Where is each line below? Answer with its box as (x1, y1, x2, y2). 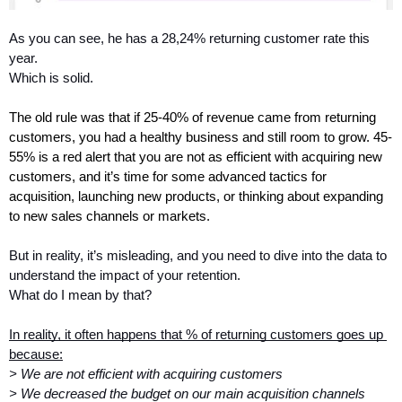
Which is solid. (9, 71, 93, 86)
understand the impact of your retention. (9, 268, 240, 284)
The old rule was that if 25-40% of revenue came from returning (9, 110, 376, 126)
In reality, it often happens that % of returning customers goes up (9, 328, 383, 343)
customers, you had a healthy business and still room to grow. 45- (9, 130, 392, 145)
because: (9, 347, 63, 363)
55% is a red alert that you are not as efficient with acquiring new (9, 150, 382, 165)
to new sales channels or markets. (9, 209, 210, 224)
